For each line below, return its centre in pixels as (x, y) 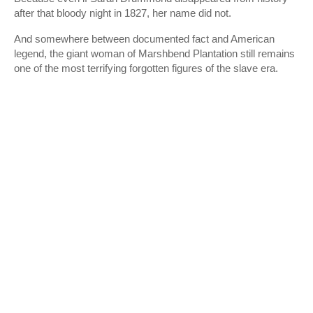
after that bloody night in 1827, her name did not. (123, 13)
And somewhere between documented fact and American (144, 39)
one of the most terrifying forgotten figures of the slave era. (146, 68)
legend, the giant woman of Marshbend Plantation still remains (154, 53)
